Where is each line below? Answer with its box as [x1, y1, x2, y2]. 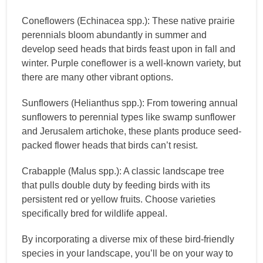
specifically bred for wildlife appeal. [22, 208, 167, 219]
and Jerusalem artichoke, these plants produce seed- [22, 126, 241, 137]
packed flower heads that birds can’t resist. [22, 140, 198, 151]
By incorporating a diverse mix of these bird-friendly [22, 234, 234, 245]
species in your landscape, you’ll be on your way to [22, 248, 233, 259]
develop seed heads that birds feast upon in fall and [22, 44, 235, 55]
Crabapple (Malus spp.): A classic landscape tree [22, 166, 224, 177]
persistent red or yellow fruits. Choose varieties [22, 194, 215, 205]
